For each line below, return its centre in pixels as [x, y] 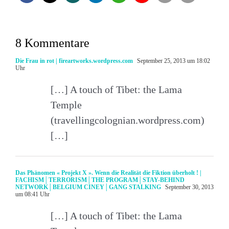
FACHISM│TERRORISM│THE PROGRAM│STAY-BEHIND [100, 180]
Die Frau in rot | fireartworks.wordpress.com [74, 61]
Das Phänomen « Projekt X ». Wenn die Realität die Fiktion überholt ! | [108, 173]
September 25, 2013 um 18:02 [173, 61]
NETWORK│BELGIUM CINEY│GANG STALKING [88, 187]
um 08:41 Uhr [32, 194]
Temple [66, 105]
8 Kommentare [52, 43]
